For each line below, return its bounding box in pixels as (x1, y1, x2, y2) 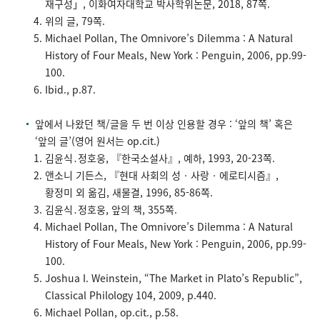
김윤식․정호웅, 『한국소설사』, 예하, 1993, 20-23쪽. (45, 151, 275, 166)
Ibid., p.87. (45, 82, 96, 97)
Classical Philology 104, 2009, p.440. (45, 288, 216, 303)
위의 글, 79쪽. (45, 14, 105, 29)
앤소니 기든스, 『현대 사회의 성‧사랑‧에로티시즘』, (45, 168, 279, 183)
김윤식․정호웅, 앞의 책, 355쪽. (45, 202, 177, 217)
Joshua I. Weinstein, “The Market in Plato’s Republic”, (45, 271, 302, 286)
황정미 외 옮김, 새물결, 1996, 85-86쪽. (45, 185, 213, 200)
